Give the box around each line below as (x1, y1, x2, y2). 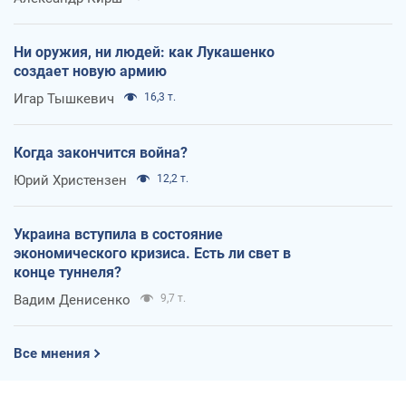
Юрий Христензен (14, 171, 127, 188)
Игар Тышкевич (14, 90, 114, 107)
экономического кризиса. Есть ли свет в (14, 244, 291, 262)
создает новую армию (14, 62, 167, 80)
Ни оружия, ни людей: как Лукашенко (14, 43, 275, 61)
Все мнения (14, 344, 90, 362)
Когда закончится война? (14, 143, 188, 161)
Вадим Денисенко (14, 291, 130, 308)
